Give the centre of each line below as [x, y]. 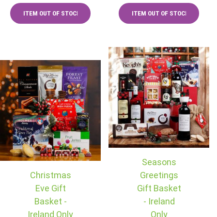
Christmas [50, 175]
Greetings [159, 175]
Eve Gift [50, 188]
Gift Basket [159, 188]
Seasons [159, 162]
